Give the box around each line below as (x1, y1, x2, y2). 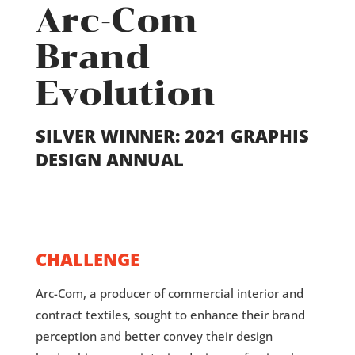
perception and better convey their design (35, 328, 273, 345)
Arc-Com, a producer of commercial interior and (35, 285, 303, 302)
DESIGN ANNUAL (35, 147, 184, 172)
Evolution (35, 73, 216, 114)
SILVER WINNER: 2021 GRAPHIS (35, 124, 309, 148)
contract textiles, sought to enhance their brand (35, 307, 305, 323)
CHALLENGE (35, 247, 139, 272)
